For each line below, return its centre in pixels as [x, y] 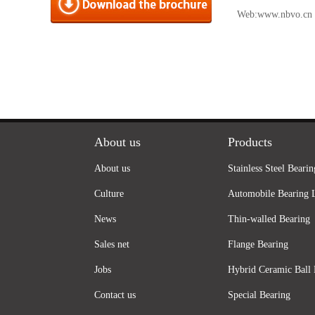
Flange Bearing [258, 244]
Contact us [115, 295]
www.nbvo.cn [285, 14]
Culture [109, 194]
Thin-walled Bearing [269, 219]
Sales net [112, 244]
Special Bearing [259, 295]
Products [250, 142]
